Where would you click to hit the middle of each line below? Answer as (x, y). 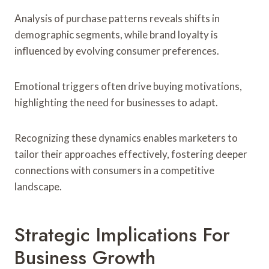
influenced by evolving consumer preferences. (117, 50)
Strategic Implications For (122, 234)
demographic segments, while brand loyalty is (116, 34)
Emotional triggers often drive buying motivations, (128, 86)
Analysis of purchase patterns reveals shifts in (117, 18)
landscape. (38, 186)
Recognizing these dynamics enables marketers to (126, 138)
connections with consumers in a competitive (114, 170)
